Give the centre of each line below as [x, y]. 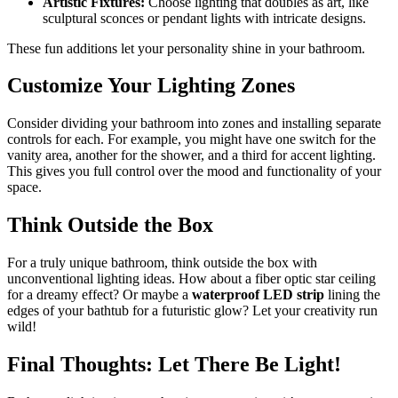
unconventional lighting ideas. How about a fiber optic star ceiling [191, 279]
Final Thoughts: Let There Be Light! [174, 365]
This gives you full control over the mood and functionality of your [194, 171]
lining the [352, 295]
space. [24, 187]
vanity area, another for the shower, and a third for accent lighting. [191, 155]
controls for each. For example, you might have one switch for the [191, 139]
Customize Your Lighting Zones [151, 86]
